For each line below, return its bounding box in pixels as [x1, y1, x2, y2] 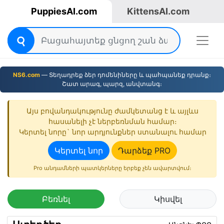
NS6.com [13, 71, 40, 78]
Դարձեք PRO [118, 145, 170, 155]
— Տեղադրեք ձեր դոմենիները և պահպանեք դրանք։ [40, 71, 211, 78]
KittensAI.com [127, 6, 189, 16]
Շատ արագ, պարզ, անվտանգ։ [62, 80, 162, 87]
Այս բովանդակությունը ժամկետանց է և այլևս [26, 106, 198, 115]
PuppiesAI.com [31, 6, 97, 16]
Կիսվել [154, 194, 182, 204]
